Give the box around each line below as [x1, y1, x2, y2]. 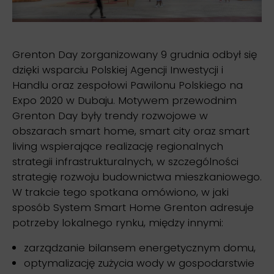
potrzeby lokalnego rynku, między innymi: [12, 215, 223, 231]
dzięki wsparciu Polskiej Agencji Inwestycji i [12, 62, 223, 78]
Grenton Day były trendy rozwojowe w [12, 108, 208, 124]
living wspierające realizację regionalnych [12, 139, 223, 154]
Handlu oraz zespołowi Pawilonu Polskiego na [12, 78, 243, 93]
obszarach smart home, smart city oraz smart [12, 124, 250, 139]
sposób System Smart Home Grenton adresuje [12, 200, 254, 215]
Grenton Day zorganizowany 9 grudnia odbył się [12, 47, 257, 62]
